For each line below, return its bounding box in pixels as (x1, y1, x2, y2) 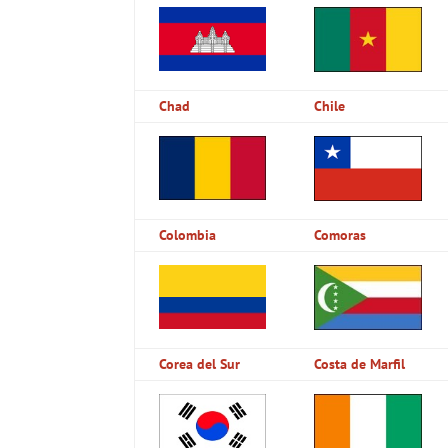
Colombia (159, 225, 217, 244)
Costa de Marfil (314, 354, 406, 373)
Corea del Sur (159, 354, 241, 373)
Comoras (314, 225, 367, 244)
